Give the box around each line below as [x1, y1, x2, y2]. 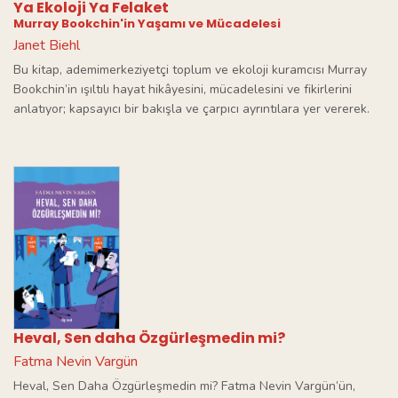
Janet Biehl [13, 36, 80, 55]
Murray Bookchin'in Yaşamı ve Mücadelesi [13, 15, 281, 32]
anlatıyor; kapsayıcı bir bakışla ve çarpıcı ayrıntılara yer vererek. [13, 100, 370, 117]
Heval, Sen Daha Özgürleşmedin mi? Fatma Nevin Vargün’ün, [13, 377, 355, 394]
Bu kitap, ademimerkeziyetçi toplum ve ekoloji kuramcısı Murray [13, 61, 367, 78]
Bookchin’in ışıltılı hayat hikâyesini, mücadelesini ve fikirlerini [13, 81, 352, 98]
